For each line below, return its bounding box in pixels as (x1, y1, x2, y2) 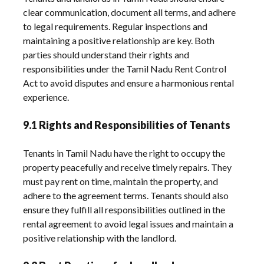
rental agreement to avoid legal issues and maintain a (23, 217, 234, 229)
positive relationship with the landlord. (23, 232, 177, 243)
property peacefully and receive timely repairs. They (23, 161, 232, 173)
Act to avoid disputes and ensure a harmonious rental (23, 77, 235, 88)
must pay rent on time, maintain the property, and (23, 175, 219, 187)
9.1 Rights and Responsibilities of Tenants (23, 118, 231, 131)
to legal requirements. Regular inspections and (23, 20, 208, 32)
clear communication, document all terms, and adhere (23, 6, 236, 18)
